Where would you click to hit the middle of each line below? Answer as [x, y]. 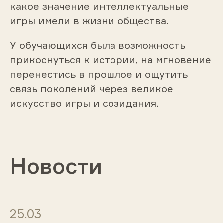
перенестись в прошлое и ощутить [99, 74]
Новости [56, 165]
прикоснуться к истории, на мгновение [110, 60]
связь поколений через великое [91, 89]
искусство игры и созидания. [84, 103]
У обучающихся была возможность [97, 45]
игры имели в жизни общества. [89, 21]
